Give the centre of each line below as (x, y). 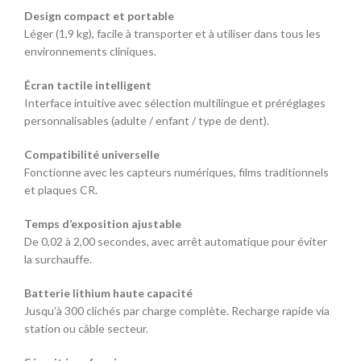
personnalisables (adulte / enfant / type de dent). (147, 120)
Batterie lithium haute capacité (108, 293)
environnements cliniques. (90, 51)
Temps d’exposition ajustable (103, 223)
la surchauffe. (58, 259)
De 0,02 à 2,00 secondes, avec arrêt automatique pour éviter (176, 241)
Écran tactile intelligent (88, 85)
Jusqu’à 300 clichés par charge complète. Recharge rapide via (177, 310)
